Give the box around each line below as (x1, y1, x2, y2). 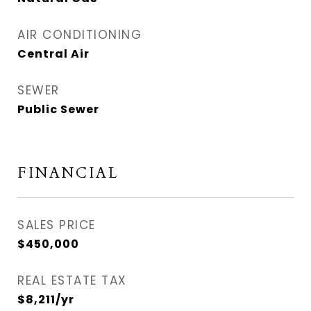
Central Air (17, 46, 90, 62)
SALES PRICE (17, 217, 96, 233)
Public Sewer (17, 101, 99, 117)
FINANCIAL (17, 163, 119, 183)
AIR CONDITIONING (17, 26, 142, 43)
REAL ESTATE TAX (17, 272, 127, 289)
